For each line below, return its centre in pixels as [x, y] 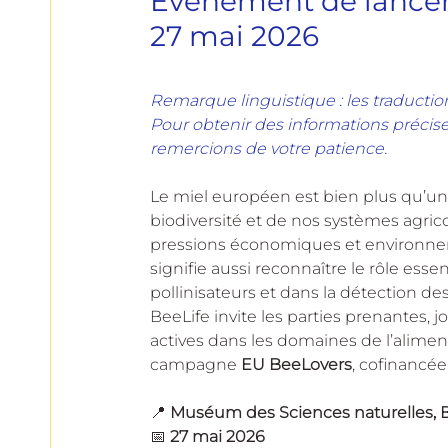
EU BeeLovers [296, 364]
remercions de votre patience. [268, 148]
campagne [195, 364]
